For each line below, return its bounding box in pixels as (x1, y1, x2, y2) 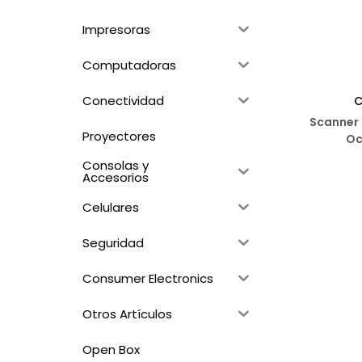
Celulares (82, 198, 139, 216)
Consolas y (82, 157, 149, 174)
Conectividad (82, 91, 164, 109)
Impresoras (82, 20, 150, 38)
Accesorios (82, 169, 149, 186)
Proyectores (82, 127, 156, 145)
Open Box (82, 340, 140, 358)
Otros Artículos (82, 305, 172, 322)
